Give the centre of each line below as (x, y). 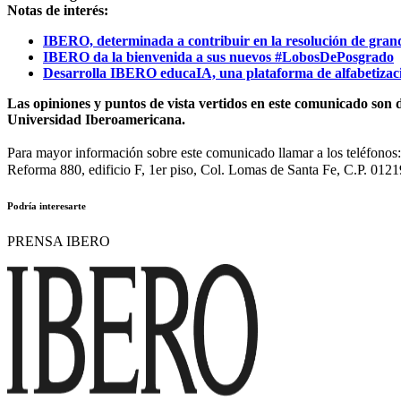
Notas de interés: (58, 10)
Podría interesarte (47, 205)
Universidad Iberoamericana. (96, 119)
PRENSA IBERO (59, 241)
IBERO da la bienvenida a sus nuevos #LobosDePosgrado (218, 56)
